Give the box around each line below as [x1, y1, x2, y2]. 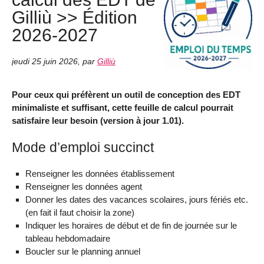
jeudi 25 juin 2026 [12, 57, 78, 66]
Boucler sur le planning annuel [25, 246, 140, 256]
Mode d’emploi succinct [12, 139, 154, 155]
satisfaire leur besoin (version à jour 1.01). [12, 115, 184, 126]
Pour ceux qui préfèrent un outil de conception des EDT [12, 90, 240, 100]
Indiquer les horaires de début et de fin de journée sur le [25, 220, 237, 230]
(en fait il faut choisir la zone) [25, 207, 134, 217]
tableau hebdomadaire [25, 233, 110, 243]
